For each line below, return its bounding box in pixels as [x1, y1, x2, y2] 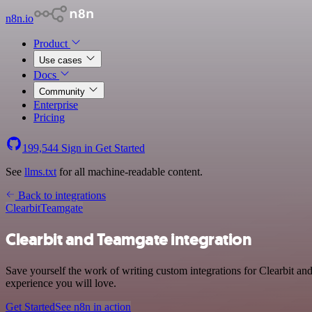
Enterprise [33, 99, 78, 111]
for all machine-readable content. [56, 166, 203, 178]
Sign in [58, 142, 95, 154]
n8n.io [6, 13, 33, 24]
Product [33, 38, 70, 49]
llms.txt [24, 166, 56, 178]
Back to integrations [15, 189, 106, 201]
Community [39, 86, 88, 97]
